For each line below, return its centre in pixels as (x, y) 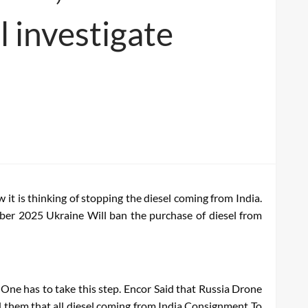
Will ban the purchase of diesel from (173, 214)
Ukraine (65, 214)
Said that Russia (191, 288)
